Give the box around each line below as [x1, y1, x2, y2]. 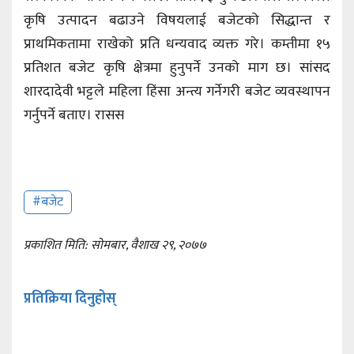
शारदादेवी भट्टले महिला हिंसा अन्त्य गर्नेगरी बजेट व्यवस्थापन [24, 79, 330, 104]
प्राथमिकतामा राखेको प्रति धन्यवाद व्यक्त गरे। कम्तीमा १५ [24, 32, 330, 56]
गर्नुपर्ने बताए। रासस [24, 103, 124, 127]
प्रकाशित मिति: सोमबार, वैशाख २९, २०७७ [24, 234, 206, 256]
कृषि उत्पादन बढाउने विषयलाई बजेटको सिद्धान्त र [24, 8, 330, 32]
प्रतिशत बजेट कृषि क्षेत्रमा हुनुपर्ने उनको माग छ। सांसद [24, 55, 330, 80]
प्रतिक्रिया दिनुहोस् [24, 286, 116, 311]
